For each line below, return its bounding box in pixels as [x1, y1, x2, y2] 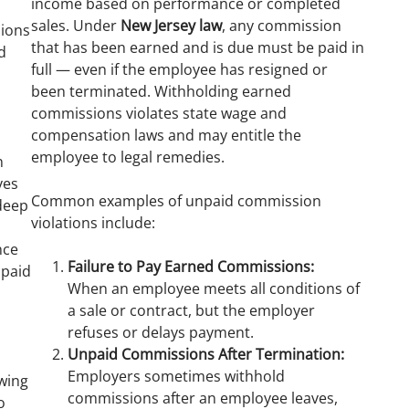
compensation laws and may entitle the [31, 125, 301, 145]
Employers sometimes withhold [68, 366, 285, 386]
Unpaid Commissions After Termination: [68, 344, 344, 364]
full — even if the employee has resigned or [31, 59, 328, 79]
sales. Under [31, 16, 121, 36]
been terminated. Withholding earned [31, 81, 291, 101]
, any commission [222, 16, 341, 36]
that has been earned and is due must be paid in [31, 37, 364, 58]
